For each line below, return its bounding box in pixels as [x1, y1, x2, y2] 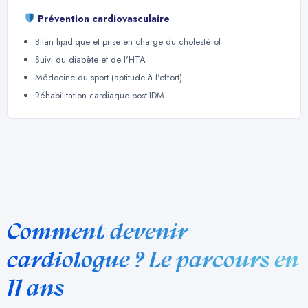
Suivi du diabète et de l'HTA [35, 52, 146, 66]
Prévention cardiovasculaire [34, 11, 170, 25]
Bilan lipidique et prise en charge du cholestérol [35, 34, 221, 48]
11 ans [7, 274, 64, 301]
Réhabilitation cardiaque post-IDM [35, 88, 164, 102]
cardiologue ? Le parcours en [7, 246, 299, 273]
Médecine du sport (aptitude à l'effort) [35, 70, 182, 84]
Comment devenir [7, 218, 188, 245]
